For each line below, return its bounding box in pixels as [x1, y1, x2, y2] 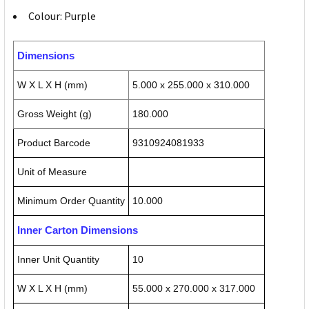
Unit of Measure [17, 166, 87, 178]
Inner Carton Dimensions [17, 224, 138, 237]
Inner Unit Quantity [17, 254, 99, 266]
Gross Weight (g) [17, 108, 92, 120]
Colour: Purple [28, 9, 96, 23]
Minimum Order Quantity [17, 195, 125, 207]
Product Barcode [17, 137, 90, 149]
